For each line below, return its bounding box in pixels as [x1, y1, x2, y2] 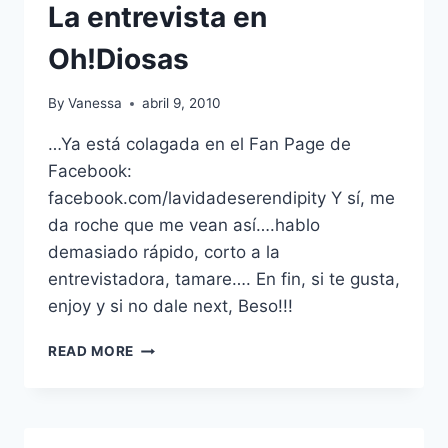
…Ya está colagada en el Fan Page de [48, 134, 351, 155]
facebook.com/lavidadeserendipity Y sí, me [48, 188, 395, 209]
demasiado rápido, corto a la [48, 242, 280, 263]
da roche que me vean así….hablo [48, 215, 320, 236]
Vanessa [68, 95, 123, 112]
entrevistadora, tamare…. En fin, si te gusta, [48, 269, 400, 290]
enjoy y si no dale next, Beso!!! [48, 296, 293, 317]
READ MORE [48, 343, 135, 360]
